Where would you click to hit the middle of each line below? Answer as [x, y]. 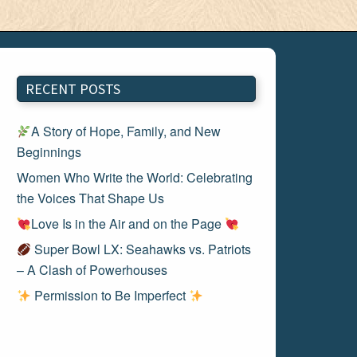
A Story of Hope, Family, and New [126, 131]
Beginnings [49, 152]
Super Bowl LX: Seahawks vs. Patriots [141, 249]
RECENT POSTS [73, 89]
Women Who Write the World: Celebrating [135, 177]
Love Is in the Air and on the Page [128, 224]
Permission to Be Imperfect [110, 295]
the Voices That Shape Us [90, 198]
